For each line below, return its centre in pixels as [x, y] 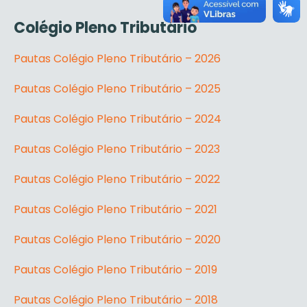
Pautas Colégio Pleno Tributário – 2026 [117, 59]
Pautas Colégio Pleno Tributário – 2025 [117, 89]
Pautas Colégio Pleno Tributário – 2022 [117, 179]
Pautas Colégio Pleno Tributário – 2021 [115, 209]
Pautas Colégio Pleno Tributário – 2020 [117, 240]
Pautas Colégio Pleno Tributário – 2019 [115, 270]
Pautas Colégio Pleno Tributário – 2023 [117, 149]
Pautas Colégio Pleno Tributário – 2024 [118, 119]
